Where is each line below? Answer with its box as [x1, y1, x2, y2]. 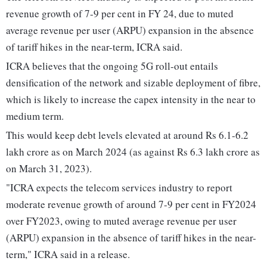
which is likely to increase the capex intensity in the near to [6, 92, 256, 107]
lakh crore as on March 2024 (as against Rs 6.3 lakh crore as [6, 145, 260, 159]
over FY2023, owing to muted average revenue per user [6, 214, 237, 228]
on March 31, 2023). [6, 162, 92, 176]
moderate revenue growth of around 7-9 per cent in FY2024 [6, 197, 256, 212]
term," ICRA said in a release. [6, 247, 130, 262]
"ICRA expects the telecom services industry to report [6, 181, 232, 195]
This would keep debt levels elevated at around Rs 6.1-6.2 [6, 128, 249, 142]
